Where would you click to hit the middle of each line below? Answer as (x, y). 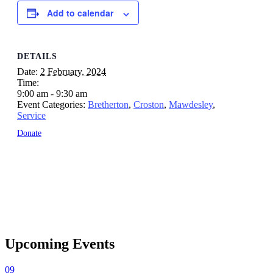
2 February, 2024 (73, 71)
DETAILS (37, 56)
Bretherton (108, 104)
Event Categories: (51, 104)
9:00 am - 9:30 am (52, 93)
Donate (29, 133)
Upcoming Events (60, 243)
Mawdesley (191, 104)
